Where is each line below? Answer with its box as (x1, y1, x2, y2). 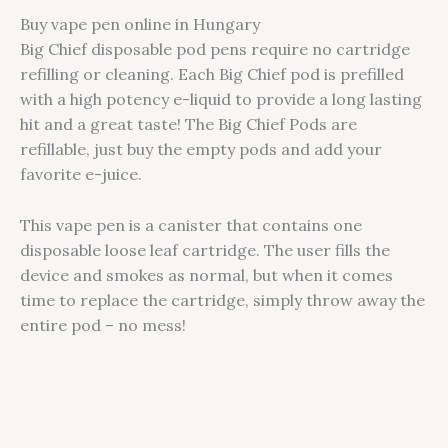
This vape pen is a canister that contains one (20, 214, 362, 235)
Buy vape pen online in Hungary (20, 14, 260, 35)
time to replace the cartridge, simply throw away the (20, 289, 425, 310)
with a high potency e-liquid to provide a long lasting (20, 89, 422, 110)
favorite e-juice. (20, 164, 142, 185)
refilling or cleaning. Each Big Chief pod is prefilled (20, 64, 404, 85)
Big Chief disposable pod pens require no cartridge (20, 39, 410, 60)
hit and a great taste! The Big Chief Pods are (20, 114, 357, 135)
